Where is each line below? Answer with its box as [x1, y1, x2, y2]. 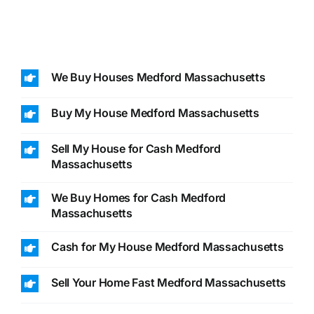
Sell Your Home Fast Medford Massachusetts [50, 275, 287, 290]
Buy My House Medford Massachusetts [50, 105, 259, 120]
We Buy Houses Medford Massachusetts [50, 69, 266, 84]
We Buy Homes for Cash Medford [50, 191, 226, 205]
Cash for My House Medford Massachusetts [50, 240, 284, 254]
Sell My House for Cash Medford [50, 142, 221, 156]
